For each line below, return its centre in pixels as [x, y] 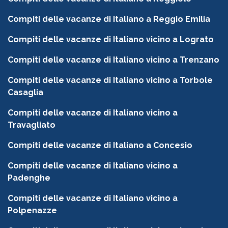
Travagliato [32, 125]
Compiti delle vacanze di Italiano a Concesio [100, 146]
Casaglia [25, 93]
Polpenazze [32, 211]
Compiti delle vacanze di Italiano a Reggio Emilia [109, 19]
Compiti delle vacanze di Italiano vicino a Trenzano [113, 60]
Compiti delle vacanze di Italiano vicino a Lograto [111, 40]
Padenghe [29, 178]
